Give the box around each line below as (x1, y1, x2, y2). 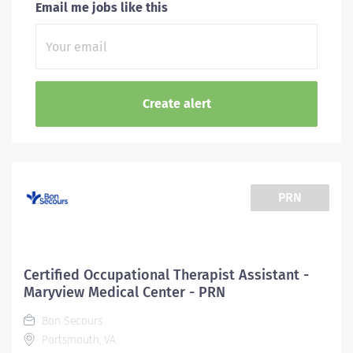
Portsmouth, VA (39, 333, 116, 347)
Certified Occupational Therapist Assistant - (24, 266, 309, 284)
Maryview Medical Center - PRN (24, 284, 225, 301)
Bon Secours (39, 314, 102, 328)
